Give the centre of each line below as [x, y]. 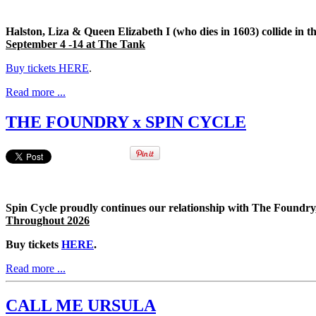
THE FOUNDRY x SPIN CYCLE [126, 122]
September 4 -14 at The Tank [75, 44]
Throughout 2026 [48, 221]
